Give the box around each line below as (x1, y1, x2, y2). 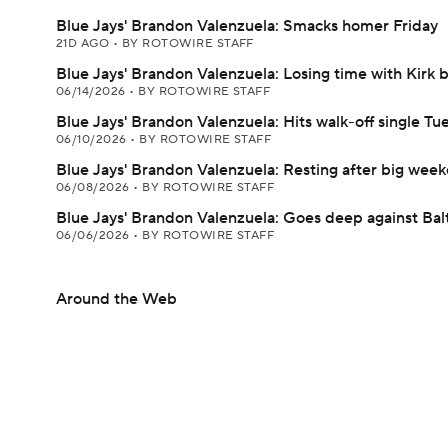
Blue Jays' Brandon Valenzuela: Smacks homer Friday (56, 16, 438, 36)
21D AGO (56, 36, 113, 51)
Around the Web (56, 289, 177, 309)
